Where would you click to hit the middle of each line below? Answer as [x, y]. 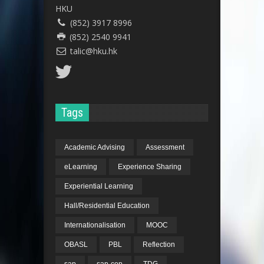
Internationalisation [95, 225]
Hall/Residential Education [107, 206]
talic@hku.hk [93, 51]
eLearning [81, 167]
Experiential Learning [99, 187]
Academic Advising [95, 148]
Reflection [159, 245]
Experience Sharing [150, 167]
